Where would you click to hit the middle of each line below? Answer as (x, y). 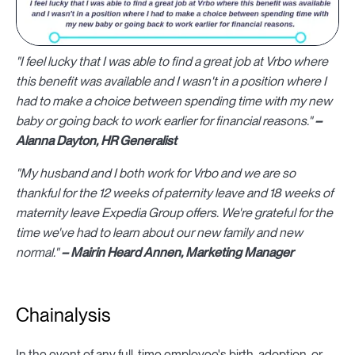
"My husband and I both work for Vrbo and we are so (156, 174)
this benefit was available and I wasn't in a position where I (171, 82)
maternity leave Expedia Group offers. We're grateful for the (174, 213)
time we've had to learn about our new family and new (159, 233)
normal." (37, 253)
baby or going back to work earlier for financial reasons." (164, 121)
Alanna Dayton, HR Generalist (96, 141)
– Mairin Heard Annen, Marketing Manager (176, 253)
